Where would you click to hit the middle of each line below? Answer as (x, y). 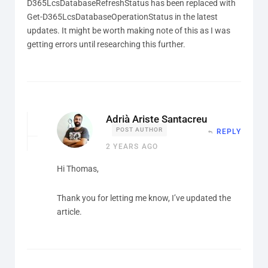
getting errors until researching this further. (106, 44)
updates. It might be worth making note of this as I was (129, 30)
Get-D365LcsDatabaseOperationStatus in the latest (122, 16)
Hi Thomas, (78, 168)
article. (69, 211)
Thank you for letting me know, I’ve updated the (144, 198)
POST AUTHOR (139, 129)
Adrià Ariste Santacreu (156, 119)
